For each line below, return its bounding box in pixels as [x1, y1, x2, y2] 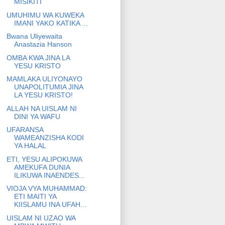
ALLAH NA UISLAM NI [6, 104, 77, 113]
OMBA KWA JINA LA [6, 53, 70, 62]
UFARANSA [6, 126, 43, 134]
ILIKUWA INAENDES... [14, 171, 85, 179]
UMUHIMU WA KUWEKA [6, 11, 84, 19]
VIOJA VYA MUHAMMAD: [6, 184, 87, 193]
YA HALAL [14, 142, 46, 150]
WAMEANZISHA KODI [14, 134, 84, 142]
